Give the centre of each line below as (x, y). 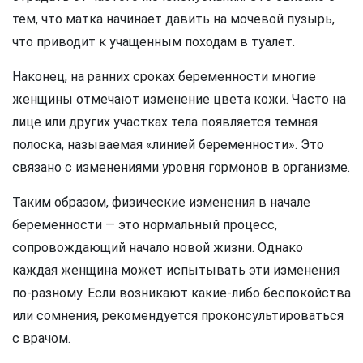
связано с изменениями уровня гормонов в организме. (181, 168)
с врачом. (41, 339)
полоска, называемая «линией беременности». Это (168, 145)
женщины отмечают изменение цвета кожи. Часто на (179, 100)
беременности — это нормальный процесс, (145, 225)
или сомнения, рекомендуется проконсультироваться (178, 316)
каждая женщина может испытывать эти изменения (176, 271)
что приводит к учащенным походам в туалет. (154, 42)
